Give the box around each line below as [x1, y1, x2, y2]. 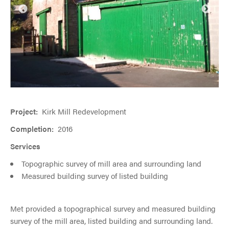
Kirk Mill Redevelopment [42, 106, 126, 117]
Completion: [10, 123, 56, 134]
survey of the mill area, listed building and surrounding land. [10, 215, 213, 226]
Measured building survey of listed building [21, 170, 168, 181]
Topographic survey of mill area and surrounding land [21, 158, 201, 169]
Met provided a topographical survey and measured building [10, 203, 216, 214]
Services [10, 141, 40, 151]
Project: [10, 106, 42, 117]
